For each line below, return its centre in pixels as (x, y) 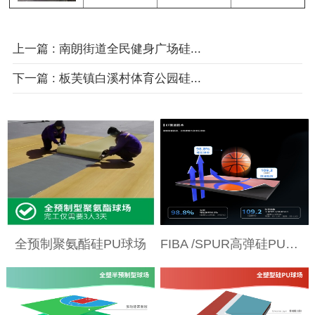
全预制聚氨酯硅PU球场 (80, 244)
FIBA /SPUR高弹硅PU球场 (292, 244)
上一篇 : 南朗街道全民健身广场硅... (107, 49)
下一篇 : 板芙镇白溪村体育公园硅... (107, 78)
